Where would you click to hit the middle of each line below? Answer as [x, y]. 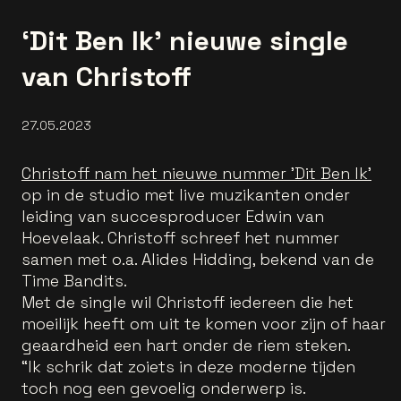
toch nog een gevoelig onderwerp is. [163, 388]
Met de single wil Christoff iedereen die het [188, 302]
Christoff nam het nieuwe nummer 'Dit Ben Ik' [196, 173]
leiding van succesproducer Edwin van [173, 216]
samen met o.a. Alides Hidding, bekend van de [198, 259]
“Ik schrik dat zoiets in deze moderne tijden [188, 366]
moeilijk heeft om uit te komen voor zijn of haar [204, 323]
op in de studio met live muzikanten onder [186, 194]
